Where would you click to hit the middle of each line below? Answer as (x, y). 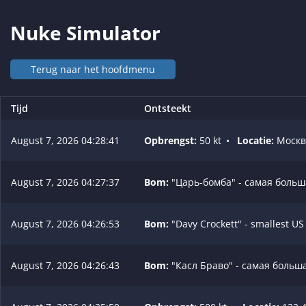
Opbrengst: (170, 140)
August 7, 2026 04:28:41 (65, 140)
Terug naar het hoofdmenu (93, 69)
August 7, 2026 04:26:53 (65, 223)
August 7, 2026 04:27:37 (65, 182)
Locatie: (255, 140)
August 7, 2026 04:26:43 (65, 265)
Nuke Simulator (85, 32)
